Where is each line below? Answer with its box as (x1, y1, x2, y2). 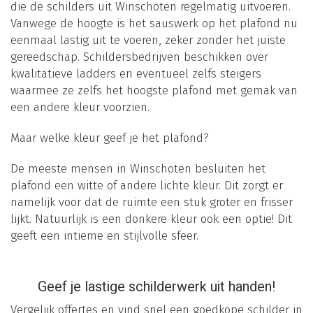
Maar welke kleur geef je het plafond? (10, 130, 209, 145)
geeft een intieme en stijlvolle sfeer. (10, 228, 198, 243)
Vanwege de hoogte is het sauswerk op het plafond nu (10, 15, 298, 31)
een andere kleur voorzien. (10, 99, 150, 115)
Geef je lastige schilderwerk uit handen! (37, 276, 276, 297)
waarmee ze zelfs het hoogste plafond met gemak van (10, 82, 298, 98)
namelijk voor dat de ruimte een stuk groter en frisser (10, 194, 293, 210)
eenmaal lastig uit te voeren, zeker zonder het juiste (10, 32, 286, 48)
